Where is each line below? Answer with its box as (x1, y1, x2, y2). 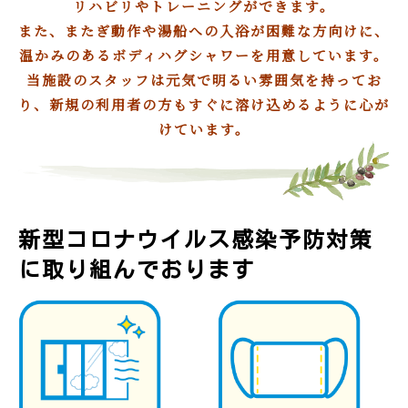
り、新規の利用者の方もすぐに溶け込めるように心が (18, 95, 390, 115)
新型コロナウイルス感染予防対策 (18, 229, 373, 251)
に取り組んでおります (18, 259, 255, 281)
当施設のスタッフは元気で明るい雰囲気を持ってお (25, 70, 382, 90)
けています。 (158, 119, 250, 139)
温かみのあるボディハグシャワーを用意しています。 (19, 46, 389, 66)
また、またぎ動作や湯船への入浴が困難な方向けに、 (18, 21, 390, 41)
